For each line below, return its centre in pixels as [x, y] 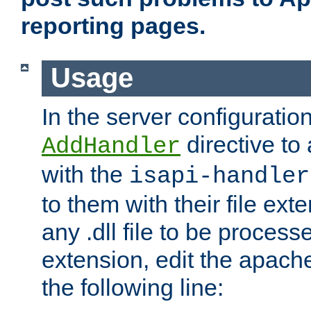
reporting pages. [113, 26]
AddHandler [111, 146]
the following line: [133, 287]
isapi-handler [219, 176]
